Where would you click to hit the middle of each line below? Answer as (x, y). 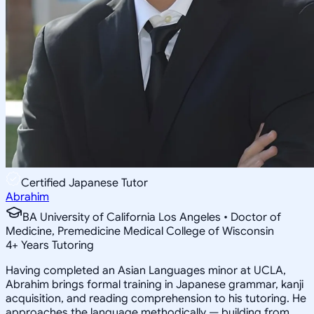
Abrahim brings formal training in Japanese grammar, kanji (155, 284)
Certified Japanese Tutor (84, 183)
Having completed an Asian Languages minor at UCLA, (146, 270)
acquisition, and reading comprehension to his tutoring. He (156, 298)
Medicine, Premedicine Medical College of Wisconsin (140, 231)
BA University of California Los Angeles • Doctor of (152, 217)
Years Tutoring (56, 245)
